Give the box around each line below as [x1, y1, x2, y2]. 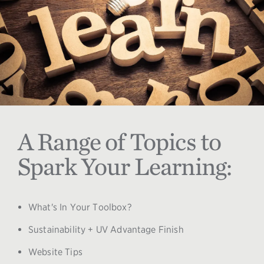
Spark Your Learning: [18, 151, 232, 181]
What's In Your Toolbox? [28, 201, 131, 213]
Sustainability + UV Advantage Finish [28, 223, 184, 235]
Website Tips [28, 246, 82, 258]
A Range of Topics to [18, 126, 222, 156]
